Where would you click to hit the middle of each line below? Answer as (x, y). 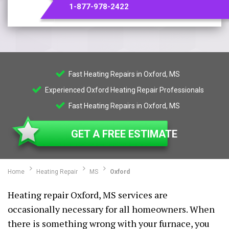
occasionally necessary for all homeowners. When (111, 209)
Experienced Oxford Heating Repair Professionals (123, 90)
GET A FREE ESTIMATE (124, 134)
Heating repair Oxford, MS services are (88, 195)
